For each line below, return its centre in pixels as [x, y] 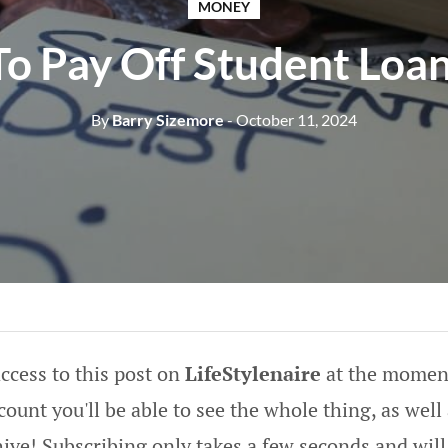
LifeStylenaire [253, 373]
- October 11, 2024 [292, 119]
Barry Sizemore [166, 119]
